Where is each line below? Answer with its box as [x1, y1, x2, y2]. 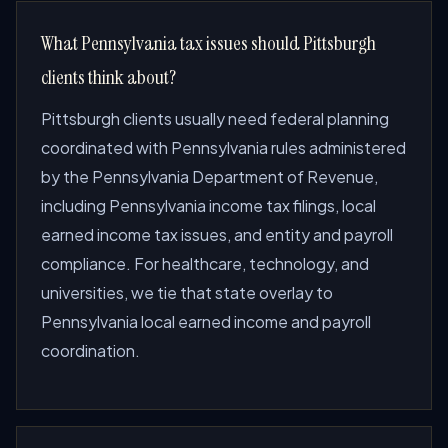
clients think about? [41, 64, 176, 90]
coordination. [41, 340, 140, 361]
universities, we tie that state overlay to [41, 282, 333, 303]
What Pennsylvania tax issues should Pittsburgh [41, 30, 376, 56]
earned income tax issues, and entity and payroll [41, 224, 393, 245]
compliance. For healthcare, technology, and [41, 253, 369, 274]
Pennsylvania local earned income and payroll [41, 311, 371, 332]
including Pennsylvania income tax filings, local [41, 195, 376, 216]
